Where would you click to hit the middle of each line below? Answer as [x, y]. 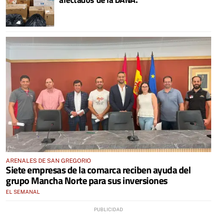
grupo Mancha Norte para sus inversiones [87, 180]
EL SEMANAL [23, 192]
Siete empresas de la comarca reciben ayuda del [98, 170]
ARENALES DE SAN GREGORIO [48, 161]
